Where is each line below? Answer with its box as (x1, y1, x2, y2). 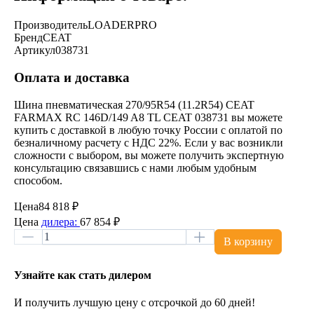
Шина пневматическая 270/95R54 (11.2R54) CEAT (13, 98, 254, 111)
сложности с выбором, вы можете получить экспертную (13, 149, 284, 161)
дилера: (41, 215, 80, 228)
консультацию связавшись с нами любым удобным (13, 161, 257, 174)
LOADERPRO (87, 19, 157, 32)
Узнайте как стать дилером (13, 268, 151, 281)
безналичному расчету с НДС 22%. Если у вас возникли (13, 136, 283, 149)
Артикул (13, 44, 55, 57)
